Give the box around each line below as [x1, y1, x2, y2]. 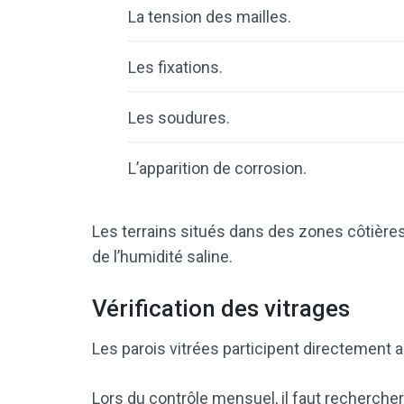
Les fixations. [128, 58, 223, 78]
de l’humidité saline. [92, 247, 233, 267]
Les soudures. [128, 108, 230, 128]
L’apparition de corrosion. [128, 159, 307, 179]
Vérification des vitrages [92, 295, 350, 323]
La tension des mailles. [128, 7, 291, 27]
